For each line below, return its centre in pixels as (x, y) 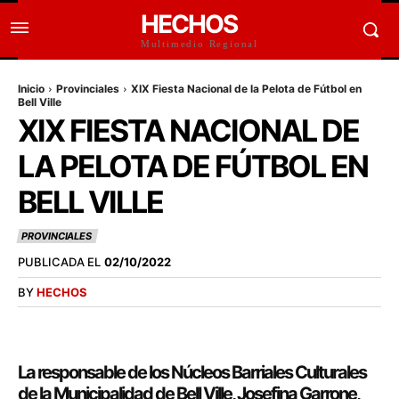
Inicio (31, 89)
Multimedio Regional (199, 44)
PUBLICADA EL (59, 262)
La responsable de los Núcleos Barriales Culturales (192, 372)
